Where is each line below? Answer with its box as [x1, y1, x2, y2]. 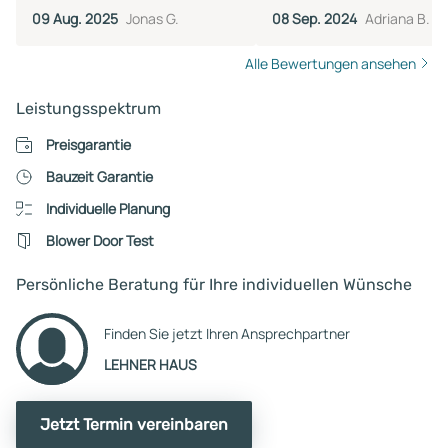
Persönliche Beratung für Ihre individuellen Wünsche [16, 274, 412, 294]
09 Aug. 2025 [32, 8, 118, 28]
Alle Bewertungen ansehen [245, 53, 416, 73]
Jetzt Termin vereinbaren [40, 414, 228, 434]
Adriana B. [365, 8, 430, 28]
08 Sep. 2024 [272, 8, 357, 28]
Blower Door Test [45, 230, 154, 250]
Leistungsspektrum [16, 98, 161, 118]
